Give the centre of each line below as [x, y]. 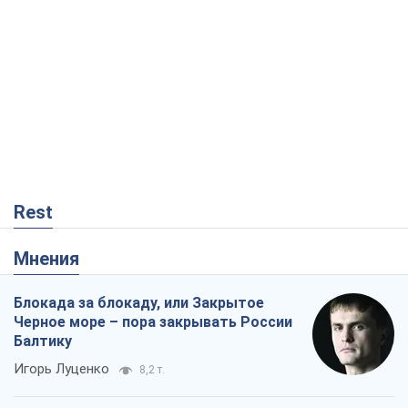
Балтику [43, 342]
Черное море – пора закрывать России [153, 322]
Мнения [54, 259]
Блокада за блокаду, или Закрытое [139, 303]
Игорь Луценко [61, 369]
